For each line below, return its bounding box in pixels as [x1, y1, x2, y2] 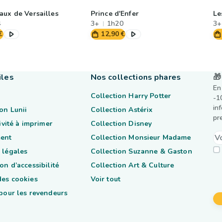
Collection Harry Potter [90, 91, 171, 101]
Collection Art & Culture [90, 161, 174, 170]
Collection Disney [90, 119, 152, 128]
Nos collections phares [90, 72, 181, 83]
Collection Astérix [90, 105, 153, 114]
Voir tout [90, 174, 121, 184]
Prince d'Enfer [90, 9, 139, 18]
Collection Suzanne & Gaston [90, 147, 192, 156]
